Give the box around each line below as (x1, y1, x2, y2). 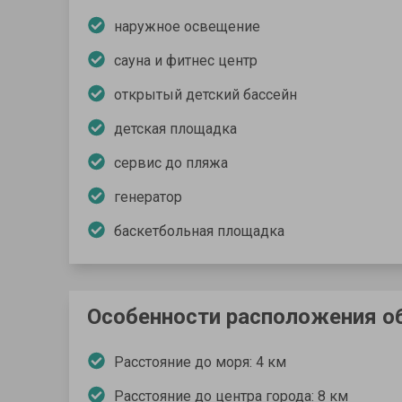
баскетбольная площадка (114, 223, 284, 240)
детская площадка (114, 120, 237, 138)
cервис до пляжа (114, 154, 228, 172)
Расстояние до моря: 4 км (114, 354, 286, 371)
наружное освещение (114, 18, 260, 36)
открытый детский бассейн (114, 86, 297, 104)
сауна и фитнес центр (114, 52, 258, 70)
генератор (114, 188, 182, 206)
